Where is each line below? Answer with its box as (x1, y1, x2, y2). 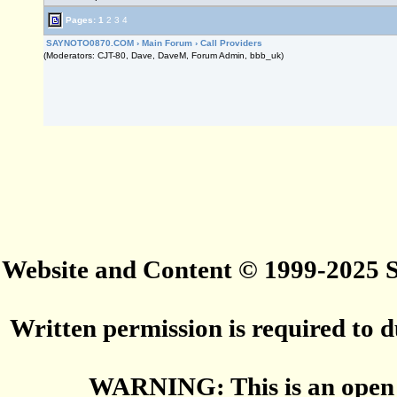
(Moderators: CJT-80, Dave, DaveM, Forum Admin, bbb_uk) (43, 51, 284, 60)
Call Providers (200, 38, 262, 48)
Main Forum (142, 38, 192, 48)
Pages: (63, 14, 98, 25)
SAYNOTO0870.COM (46, 38, 134, 48)
